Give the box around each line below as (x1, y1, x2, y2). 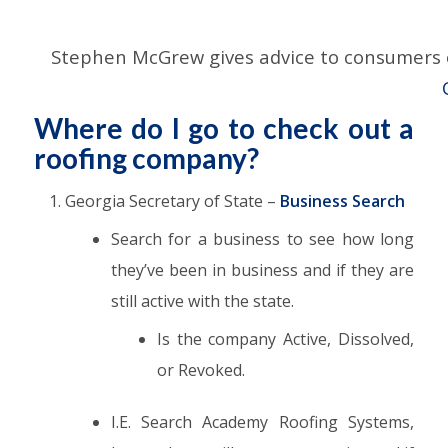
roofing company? (33, 141, 259, 175)
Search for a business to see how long (110, 228, 415, 250)
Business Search (279, 190, 405, 212)
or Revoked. (156, 359, 245, 381)
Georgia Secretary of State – (64, 190, 280, 212)
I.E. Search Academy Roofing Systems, (110, 411, 415, 433)
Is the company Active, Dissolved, (156, 328, 415, 350)
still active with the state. (110, 290, 294, 312)
